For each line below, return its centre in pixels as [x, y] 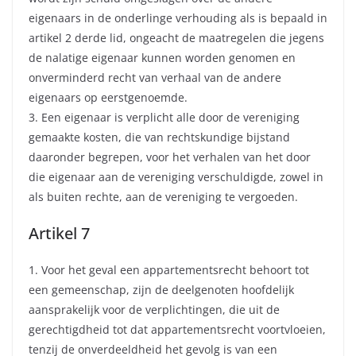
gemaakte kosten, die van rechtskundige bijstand [159, 137]
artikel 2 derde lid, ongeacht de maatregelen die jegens [176, 38]
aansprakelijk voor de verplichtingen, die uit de [154, 310]
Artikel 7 [59, 234]
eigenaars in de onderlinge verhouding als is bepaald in [178, 18]
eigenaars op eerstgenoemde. [108, 98]
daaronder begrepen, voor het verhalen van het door [170, 157]
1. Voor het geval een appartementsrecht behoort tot [169, 270]
